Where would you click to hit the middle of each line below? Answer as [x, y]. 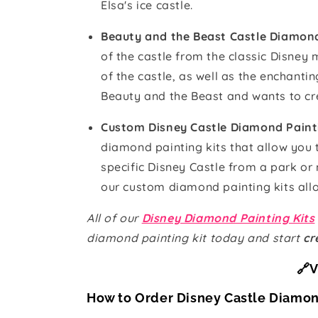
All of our [114, 218]
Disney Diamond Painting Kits [228, 218]
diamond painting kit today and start [195, 237]
